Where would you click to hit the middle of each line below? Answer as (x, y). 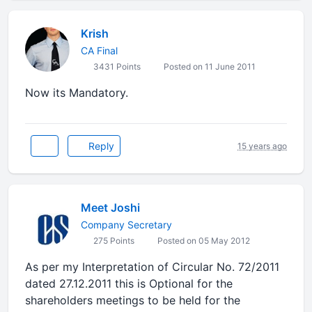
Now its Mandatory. (77, 93)
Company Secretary (126, 225)
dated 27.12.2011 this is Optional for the (129, 283)
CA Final (99, 50)
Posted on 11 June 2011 (209, 67)
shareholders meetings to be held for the (133, 300)
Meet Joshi (110, 208)
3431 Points (116, 67)
